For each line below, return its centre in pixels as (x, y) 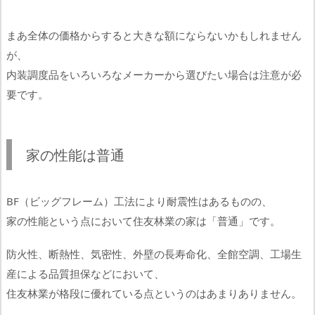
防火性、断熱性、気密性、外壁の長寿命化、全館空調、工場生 (154, 254)
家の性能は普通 (75, 154)
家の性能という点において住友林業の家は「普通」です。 (143, 220)
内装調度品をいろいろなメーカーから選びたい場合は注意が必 (154, 74)
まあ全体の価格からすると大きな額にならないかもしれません (154, 35)
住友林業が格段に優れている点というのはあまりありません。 (154, 294)
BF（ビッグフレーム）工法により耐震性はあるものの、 (139, 201)
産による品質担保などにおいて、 (85, 274)
